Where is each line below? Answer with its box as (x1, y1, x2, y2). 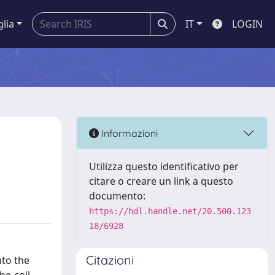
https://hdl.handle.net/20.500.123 (89, 206, 251, 216)
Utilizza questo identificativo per (89, 160, 239, 173)
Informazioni (99, 126, 158, 139)
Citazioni (86, 252, 134, 268)
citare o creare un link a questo (89, 174, 233, 188)
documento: (89, 189, 145, 203)
